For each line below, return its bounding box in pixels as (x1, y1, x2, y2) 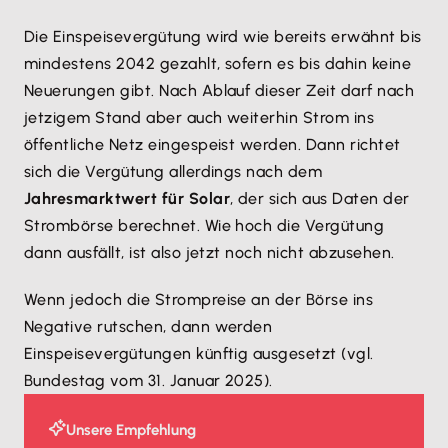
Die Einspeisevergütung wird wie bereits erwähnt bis (24, 27, 422, 46)
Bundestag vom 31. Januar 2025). (24, 371, 273, 390)
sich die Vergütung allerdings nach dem (24, 162, 323, 181)
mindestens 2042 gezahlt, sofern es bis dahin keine (24, 54, 412, 73)
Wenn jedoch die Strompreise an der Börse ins (24, 290, 374, 309)
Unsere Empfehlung (66, 421, 196, 439)
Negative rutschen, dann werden (24, 317, 273, 336)
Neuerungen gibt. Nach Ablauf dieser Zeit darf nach (24, 81, 415, 100)
